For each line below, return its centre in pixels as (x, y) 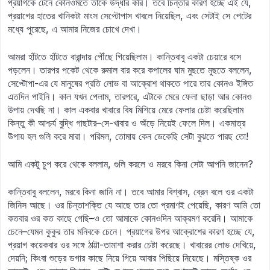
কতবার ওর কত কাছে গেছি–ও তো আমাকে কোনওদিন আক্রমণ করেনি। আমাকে (130, 218)
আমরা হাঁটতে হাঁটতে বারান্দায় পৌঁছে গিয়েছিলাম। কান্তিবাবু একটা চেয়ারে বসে (124, 57)
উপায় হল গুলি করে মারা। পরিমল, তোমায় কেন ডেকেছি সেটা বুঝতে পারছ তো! (128, 136)
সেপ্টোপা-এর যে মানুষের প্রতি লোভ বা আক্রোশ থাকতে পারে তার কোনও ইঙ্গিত (130, 83)
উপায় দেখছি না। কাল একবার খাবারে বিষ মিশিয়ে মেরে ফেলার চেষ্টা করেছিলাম (126, 110)
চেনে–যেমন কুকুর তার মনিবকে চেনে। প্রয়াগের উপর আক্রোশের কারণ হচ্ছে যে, (131, 231)
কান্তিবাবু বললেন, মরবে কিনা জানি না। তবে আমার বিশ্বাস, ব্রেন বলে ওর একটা (131, 192)
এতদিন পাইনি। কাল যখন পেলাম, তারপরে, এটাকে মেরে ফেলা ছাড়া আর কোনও (130, 96)
